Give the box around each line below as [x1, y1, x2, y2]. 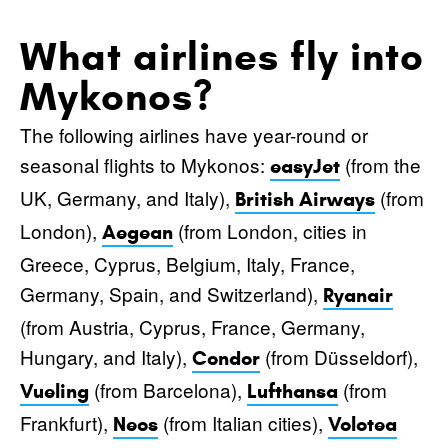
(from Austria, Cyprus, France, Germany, [20, 312, 365, 340]
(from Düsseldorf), [260, 342, 418, 370]
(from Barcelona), [89, 375, 247, 403]
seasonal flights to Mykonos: [20, 150, 270, 178]
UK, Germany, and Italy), [20, 183, 235, 211]
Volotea [328, 411, 397, 437]
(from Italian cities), [158, 408, 328, 436]
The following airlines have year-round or [20, 120, 368, 148]
